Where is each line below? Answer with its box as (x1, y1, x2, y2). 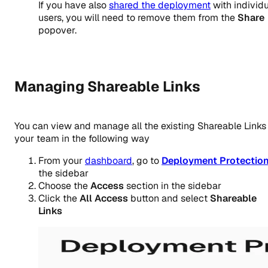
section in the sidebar (124, 179, 221, 193)
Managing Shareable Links (14, 77, 200, 96)
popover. (38, 24, 77, 37)
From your (38, 154, 85, 167)
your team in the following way (14, 132, 150, 145)
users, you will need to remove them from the (38, 11, 237, 25)
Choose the (38, 179, 90, 193)
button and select (128, 192, 210, 205)
